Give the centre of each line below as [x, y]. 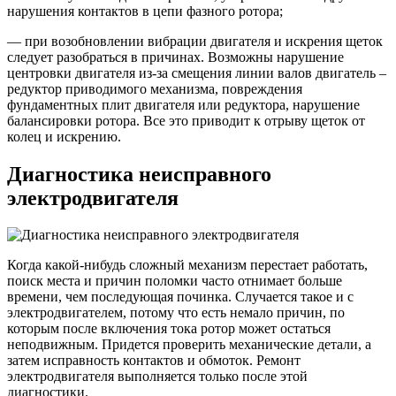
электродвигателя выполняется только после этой [157, 377]
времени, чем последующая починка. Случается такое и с [180, 297]
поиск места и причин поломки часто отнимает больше [175, 281]
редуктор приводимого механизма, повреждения [155, 88]
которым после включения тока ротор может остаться [169, 329]
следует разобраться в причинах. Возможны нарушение [175, 57]
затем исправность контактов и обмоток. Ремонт [154, 361]
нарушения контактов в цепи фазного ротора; [145, 11]
